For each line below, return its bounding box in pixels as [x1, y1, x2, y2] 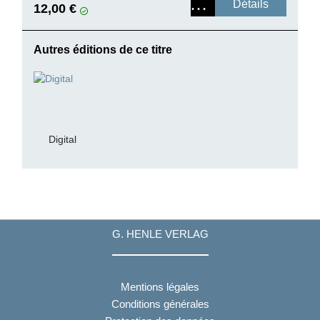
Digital [48, 134, 76, 145]
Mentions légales [121, 280, 199, 293]
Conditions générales [111, 297, 209, 310]
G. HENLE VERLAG [111, 228, 209, 241]
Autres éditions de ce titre [34, 44, 172, 56]
